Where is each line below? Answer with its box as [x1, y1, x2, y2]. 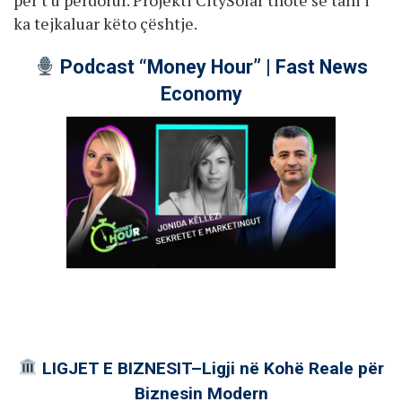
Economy [160, 83, 242, 106]
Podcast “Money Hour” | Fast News [56, 56, 369, 79]
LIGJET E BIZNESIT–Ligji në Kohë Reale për [37, 357, 384, 379]
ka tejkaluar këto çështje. [13, 12, 197, 34]
